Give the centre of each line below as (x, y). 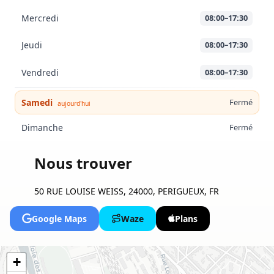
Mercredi (40, 18)
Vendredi (40, 72)
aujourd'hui (74, 103)
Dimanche (42, 128)
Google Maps (59, 218)
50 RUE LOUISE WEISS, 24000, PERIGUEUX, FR (127, 191)
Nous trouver (83, 163)
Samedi (38, 102)
